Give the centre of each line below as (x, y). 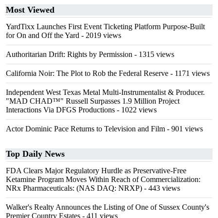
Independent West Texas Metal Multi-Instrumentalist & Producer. (105, 92)
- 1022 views (136, 110)
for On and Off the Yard (43, 35)
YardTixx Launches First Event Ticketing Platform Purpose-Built (105, 27)
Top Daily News (35, 154)
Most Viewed (30, 10)
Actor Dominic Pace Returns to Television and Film (85, 129)
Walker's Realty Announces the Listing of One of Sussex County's (108, 207)
